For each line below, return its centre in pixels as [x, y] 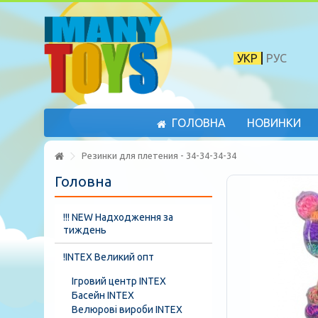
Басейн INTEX [103, 295]
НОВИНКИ [274, 123]
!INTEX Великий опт [109, 257]
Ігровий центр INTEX [119, 281]
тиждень [85, 230]
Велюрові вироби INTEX [127, 309]
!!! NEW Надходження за [118, 217]
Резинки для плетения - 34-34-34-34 [158, 155]
